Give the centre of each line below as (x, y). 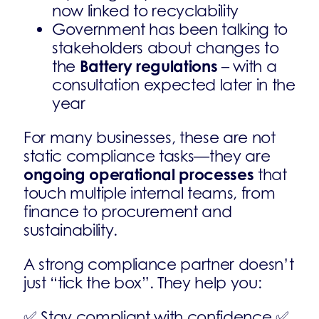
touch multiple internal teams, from (150, 193)
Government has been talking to (170, 29)
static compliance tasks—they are (147, 156)
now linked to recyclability (146, 11)
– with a (247, 66)
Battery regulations (148, 66)
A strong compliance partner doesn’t (159, 264)
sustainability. (71, 230)
